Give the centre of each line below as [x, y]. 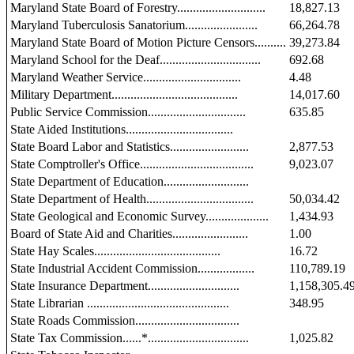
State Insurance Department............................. [125, 286]
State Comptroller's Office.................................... [132, 164]
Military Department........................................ [124, 94]
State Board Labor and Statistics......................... [130, 147]
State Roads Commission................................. [125, 320]
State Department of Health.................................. [132, 199]
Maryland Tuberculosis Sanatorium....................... [134, 25]
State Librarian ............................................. [120, 303]
